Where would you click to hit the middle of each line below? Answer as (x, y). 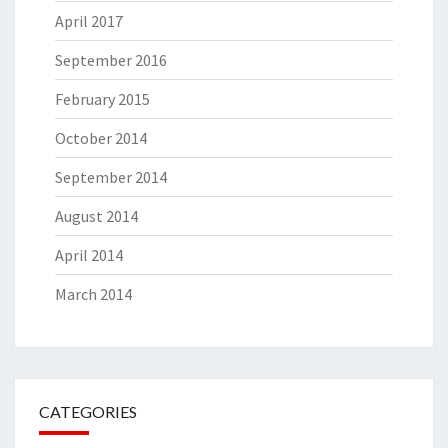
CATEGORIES (88, 411)
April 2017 (89, 20)
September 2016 (111, 59)
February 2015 (102, 98)
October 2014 (101, 137)
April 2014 (89, 254)
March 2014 (93, 293)
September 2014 (111, 176)
